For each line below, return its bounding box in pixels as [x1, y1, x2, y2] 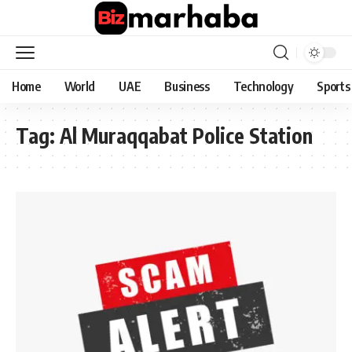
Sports [317, 79, 350, 94]
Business [164, 79, 210, 94]
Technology [233, 79, 294, 94]
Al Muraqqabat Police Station [60, 123, 313, 148]
